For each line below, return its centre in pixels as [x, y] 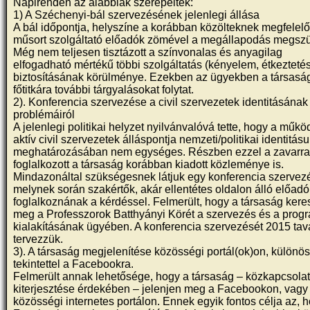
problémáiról [44, 115]
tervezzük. [38, 239]
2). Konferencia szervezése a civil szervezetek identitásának [161, 102]
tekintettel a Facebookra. [74, 264]
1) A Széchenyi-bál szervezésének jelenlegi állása [137, 15]
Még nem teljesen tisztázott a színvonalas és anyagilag [148, 52]
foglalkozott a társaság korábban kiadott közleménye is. [149, 164]
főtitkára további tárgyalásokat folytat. [104, 90]
